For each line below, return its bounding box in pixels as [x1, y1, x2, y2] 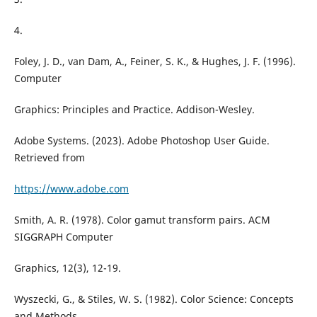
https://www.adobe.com [13, 182, 129, 196]
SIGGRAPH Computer [13, 230, 113, 244]
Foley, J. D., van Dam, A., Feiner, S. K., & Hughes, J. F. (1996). [13, 54, 296, 69]
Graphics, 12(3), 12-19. [13, 261, 121, 275]
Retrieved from [13, 151, 85, 165]
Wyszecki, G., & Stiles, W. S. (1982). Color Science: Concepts [13, 292, 294, 306]
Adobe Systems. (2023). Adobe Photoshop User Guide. [13, 134, 270, 148]
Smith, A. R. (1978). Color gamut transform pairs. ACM [13, 213, 270, 227]
